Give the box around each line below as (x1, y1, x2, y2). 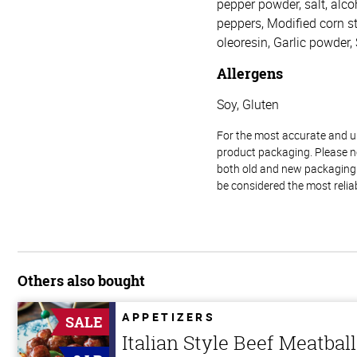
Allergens (217, 63, 283, 83)
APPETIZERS (122, 308, 215, 324)
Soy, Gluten (217, 95, 279, 113)
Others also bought (18, 270, 145, 290)
